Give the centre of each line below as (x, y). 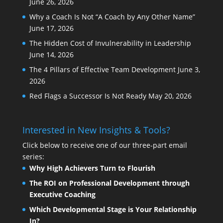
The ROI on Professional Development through (109, 183)
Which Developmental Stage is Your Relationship (113, 210)
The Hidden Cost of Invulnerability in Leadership (110, 43)
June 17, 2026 (51, 28)
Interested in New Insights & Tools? (96, 130)
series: (33, 157)
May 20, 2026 (170, 96)
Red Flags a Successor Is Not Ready (88, 96)
